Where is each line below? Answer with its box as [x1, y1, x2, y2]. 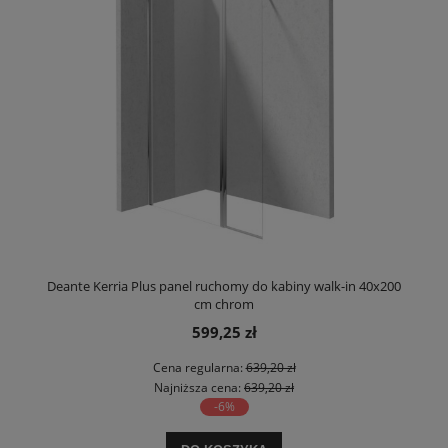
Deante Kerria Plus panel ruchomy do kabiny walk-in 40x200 [47, 276, 401, 295]
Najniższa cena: [154, 378, 244, 396]
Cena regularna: [152, 358, 246, 376]
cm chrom [194, 294, 254, 313]
